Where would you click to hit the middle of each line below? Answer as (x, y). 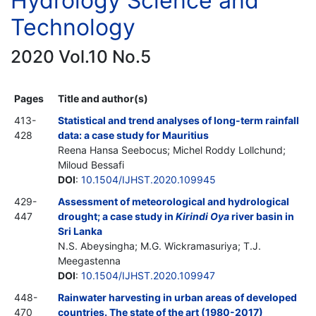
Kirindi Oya (202, 216)
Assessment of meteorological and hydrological (174, 201)
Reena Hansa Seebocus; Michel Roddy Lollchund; (172, 150)
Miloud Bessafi (91, 164)
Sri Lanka (80, 231)
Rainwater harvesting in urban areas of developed (177, 297)
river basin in (262, 216)
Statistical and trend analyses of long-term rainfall (178, 120)
